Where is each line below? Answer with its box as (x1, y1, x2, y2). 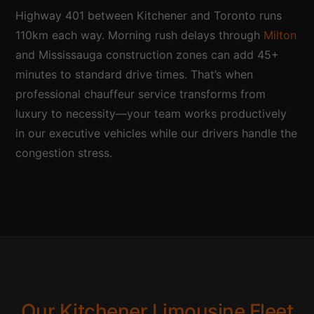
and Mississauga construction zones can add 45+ (15, 47, 280, 62)
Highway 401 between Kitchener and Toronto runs (15, 8, 282, 22)
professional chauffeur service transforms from (15, 86, 266, 101)
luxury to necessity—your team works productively (15, 106, 287, 121)
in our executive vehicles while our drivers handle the (15, 125, 298, 140)
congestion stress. (15, 145, 113, 160)
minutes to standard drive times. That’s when (15, 67, 254, 81)
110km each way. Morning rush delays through (15, 27, 264, 42)
